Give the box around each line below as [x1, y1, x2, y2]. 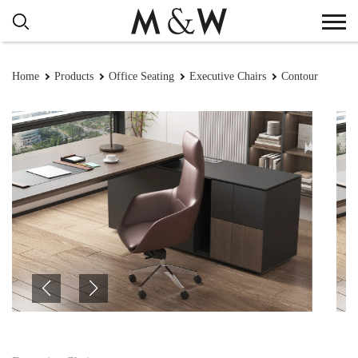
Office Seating [109, 70, 174, 82]
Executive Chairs [189, 70, 266, 82]
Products [54, 70, 93, 82]
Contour [281, 70, 318, 82]
